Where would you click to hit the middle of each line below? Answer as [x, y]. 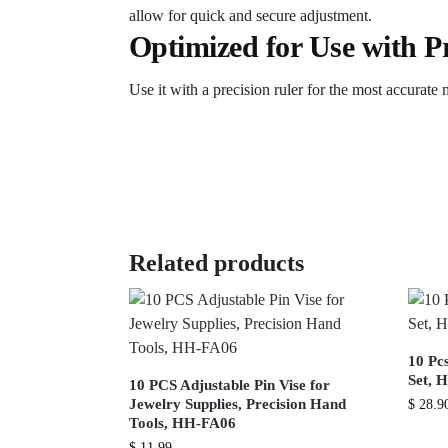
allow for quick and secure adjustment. [250, 16]
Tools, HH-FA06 [182, 423]
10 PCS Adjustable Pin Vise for [229, 385]
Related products [216, 263]
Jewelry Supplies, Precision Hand [237, 404]
